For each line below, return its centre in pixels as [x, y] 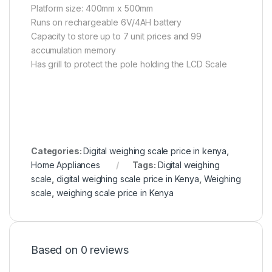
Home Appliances [66, 165]
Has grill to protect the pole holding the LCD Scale [129, 64]
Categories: [57, 151]
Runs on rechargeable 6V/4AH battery [107, 22]
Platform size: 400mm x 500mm [92, 8]
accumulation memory [74, 50]
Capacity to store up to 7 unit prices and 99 [116, 36]
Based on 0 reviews [80, 250]
